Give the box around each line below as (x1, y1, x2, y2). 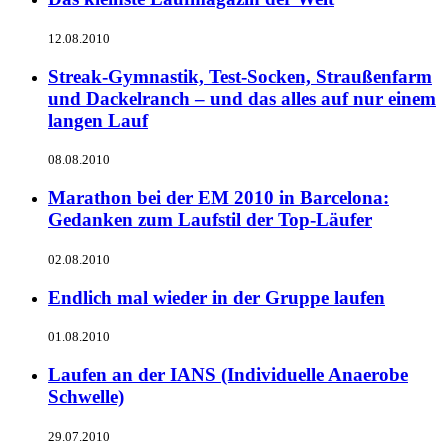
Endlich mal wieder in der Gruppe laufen (48, 286, 385, 308)
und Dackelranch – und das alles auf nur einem (48, 87, 436, 109)
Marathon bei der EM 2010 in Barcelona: (48, 187, 389, 209)
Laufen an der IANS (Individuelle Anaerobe (48, 364, 408, 386)
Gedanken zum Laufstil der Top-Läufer (48, 209, 372, 231)
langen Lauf (48, 109, 148, 131)
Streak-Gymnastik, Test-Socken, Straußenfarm (48, 65, 432, 87)
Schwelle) (48, 386, 124, 408)
